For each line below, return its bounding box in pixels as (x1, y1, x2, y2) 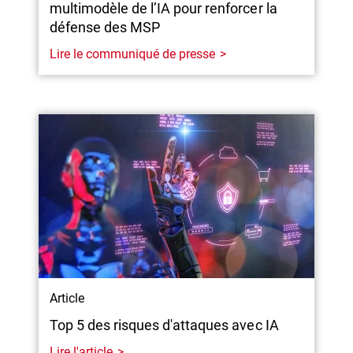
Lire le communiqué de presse (49, 46, 216, 61)
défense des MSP (49, 18, 161, 35)
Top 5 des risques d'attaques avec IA (50, 316, 279, 333)
